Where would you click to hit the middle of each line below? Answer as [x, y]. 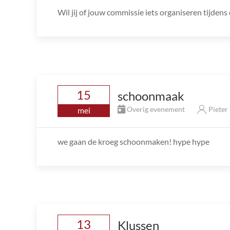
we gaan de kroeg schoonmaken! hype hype [133, 142]
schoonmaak [151, 95]
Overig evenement [156, 109]
